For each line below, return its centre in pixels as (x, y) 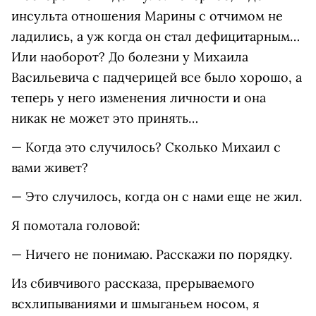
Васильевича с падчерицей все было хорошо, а (157, 78)
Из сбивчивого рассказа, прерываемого (133, 284)
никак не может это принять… (105, 119)
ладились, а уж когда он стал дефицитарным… (156, 37)
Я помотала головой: (76, 226)
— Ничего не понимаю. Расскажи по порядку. (152, 255)
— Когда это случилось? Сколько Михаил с (146, 147)
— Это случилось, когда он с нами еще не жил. (157, 197)
